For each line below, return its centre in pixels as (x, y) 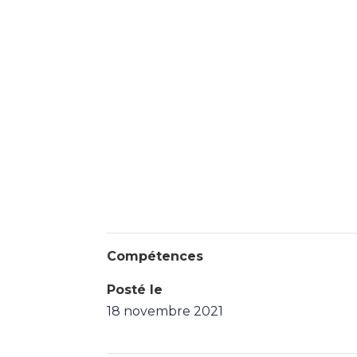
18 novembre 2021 (165, 312)
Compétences (155, 257)
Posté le (135, 290)
